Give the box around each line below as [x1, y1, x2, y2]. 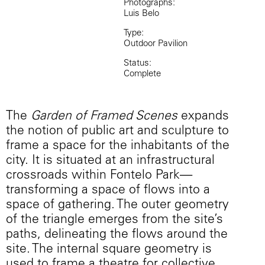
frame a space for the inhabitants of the [6, 140, 230, 153]
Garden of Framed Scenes [31, 111, 177, 124]
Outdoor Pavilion [124, 40, 188, 49]
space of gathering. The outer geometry [6, 199, 229, 212]
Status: [124, 59, 151, 69]
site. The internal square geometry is [6, 244, 212, 257]
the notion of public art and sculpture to [6, 125, 229, 138]
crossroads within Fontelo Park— [6, 170, 192, 183]
